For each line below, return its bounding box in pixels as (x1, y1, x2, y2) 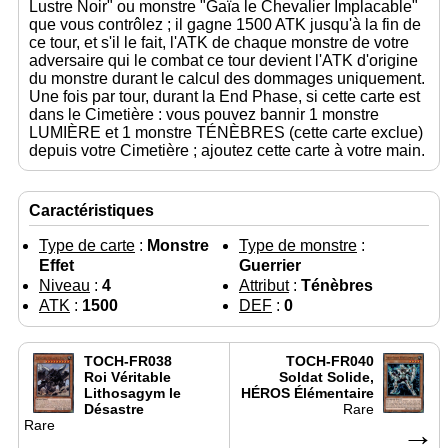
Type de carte (39, 237, 135, 255)
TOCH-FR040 (286, 353, 374, 370)
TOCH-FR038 (84, 353, 172, 370)
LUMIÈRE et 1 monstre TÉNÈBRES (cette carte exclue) (29, 124, 423, 142)
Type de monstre (239, 237, 357, 255)
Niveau (39, 277, 90, 295)
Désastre (84, 401, 144, 418)
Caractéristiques (29, 202, 154, 220)
